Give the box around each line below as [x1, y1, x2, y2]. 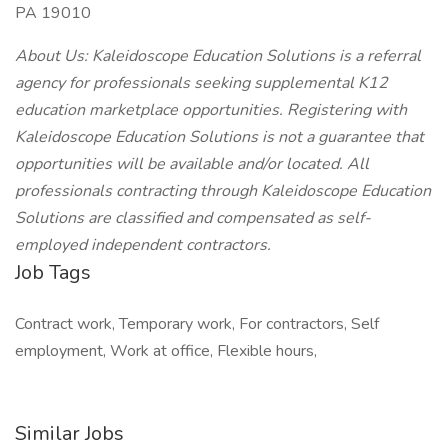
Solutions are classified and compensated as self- [15, 207, 371, 229]
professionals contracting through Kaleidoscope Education [15, 180, 431, 202]
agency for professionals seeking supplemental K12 [15, 72, 388, 94]
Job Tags [15, 259, 91, 286]
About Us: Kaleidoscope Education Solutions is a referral [15, 45, 421, 67]
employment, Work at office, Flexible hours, [15, 340, 317, 362]
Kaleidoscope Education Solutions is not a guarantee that [15, 126, 424, 148]
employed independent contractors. [15, 234, 271, 256]
